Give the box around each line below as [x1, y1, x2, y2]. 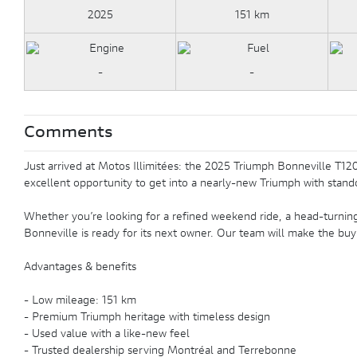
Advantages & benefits [24, 262, 136, 273]
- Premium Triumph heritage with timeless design [24, 312, 270, 324]
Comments [24, 125, 113, 141]
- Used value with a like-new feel [24, 329, 190, 340]
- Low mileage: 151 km [24, 296, 136, 307]
